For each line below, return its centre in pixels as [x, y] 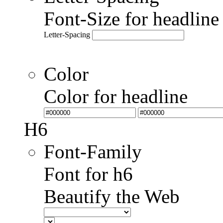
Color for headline [116, 97]
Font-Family [93, 152]
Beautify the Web [112, 197]
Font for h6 [88, 174]
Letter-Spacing [67, 35]
